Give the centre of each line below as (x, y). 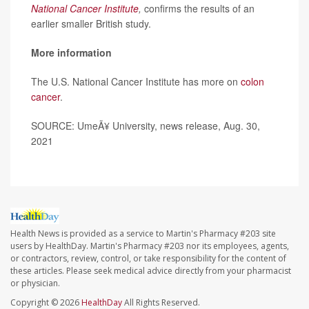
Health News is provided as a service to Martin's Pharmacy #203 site (143, 234)
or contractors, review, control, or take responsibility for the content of (148, 259)
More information (71, 52)
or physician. (35, 283)
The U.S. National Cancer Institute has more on (136, 81)
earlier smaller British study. (91, 23)
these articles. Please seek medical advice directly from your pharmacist (151, 271)
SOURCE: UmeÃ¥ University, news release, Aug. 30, (146, 125)
